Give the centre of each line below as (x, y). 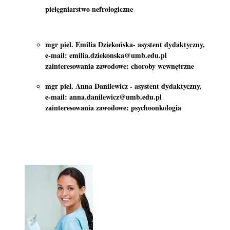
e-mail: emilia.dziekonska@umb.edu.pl (106, 55)
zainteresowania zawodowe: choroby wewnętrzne (120, 66)
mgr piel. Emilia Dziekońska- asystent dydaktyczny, (126, 44)
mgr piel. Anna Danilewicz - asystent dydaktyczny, (125, 86)
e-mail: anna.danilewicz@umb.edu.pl (103, 97)
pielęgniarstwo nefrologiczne (89, 9)
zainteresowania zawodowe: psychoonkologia (113, 107)
